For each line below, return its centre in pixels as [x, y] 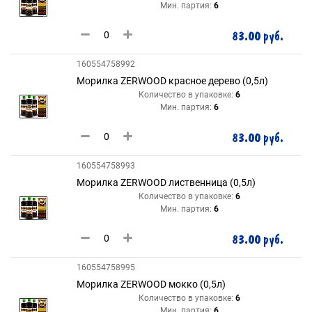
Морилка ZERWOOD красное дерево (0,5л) [172, 81]
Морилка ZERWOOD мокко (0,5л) [151, 284]
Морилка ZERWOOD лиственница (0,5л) [166, 182]
